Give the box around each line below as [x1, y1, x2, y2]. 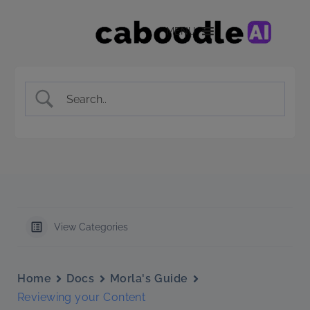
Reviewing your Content [17, 291, 146, 304]
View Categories [54, 221, 128, 233]
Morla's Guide [109, 272, 188, 286]
